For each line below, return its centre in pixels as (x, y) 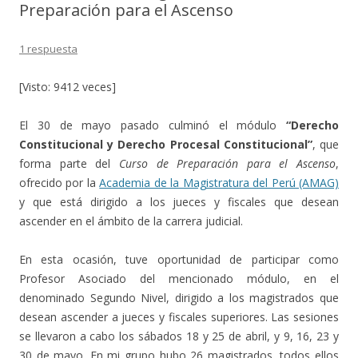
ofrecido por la (60, 183)
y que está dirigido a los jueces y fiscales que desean (179, 202)
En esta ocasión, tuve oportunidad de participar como (179, 260)
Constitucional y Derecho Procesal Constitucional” (166, 145)
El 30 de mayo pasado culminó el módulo (153, 125)
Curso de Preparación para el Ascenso (227, 164)
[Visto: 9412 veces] (68, 87)
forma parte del (69, 164)
